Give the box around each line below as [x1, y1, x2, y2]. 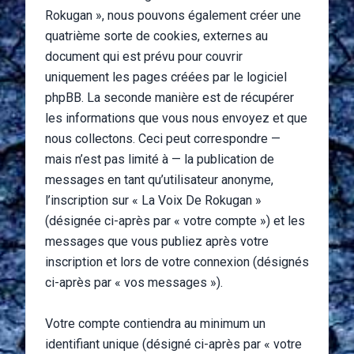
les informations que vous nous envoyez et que [45, 111, 307, 126]
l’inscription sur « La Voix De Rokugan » [45, 193, 262, 208]
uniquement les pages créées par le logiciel [45, 70, 287, 85]
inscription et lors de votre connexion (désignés [45, 254, 309, 269]
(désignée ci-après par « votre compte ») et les [45, 213, 305, 228]
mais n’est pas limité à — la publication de [45, 152, 274, 167]
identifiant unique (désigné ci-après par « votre [45, 337, 302, 352]
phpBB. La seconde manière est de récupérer [45, 90, 294, 105]
